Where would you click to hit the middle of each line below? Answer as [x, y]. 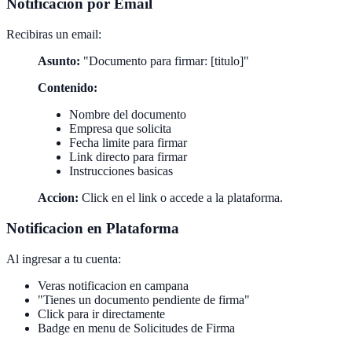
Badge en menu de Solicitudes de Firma [136, 328]
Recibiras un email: [54, 35]
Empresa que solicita [120, 129]
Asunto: [59, 61]
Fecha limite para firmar [128, 143]
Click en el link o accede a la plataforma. [181, 198]
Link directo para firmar [128, 157]
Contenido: [68, 88]
